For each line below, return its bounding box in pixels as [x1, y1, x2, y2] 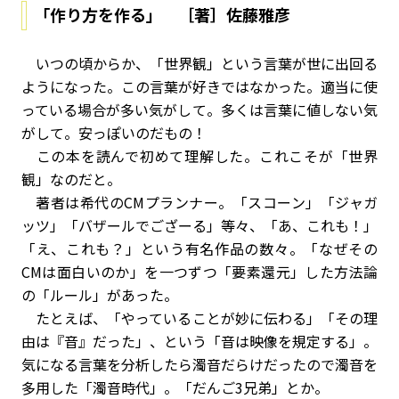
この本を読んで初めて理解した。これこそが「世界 [21, 145, 378, 167]
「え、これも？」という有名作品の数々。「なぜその [21, 238, 378, 259]
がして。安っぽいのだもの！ [21, 122, 207, 143]
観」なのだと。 [21, 168, 121, 190]
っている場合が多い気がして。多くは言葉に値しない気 [21, 99, 378, 120]
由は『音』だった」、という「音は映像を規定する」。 [21, 330, 378, 352]
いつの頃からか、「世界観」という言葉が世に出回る [21, 53, 378, 74]
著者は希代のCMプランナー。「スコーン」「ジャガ [21, 191, 378, 213]
